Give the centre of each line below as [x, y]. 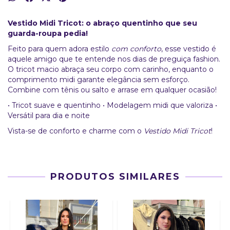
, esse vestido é [189, 49]
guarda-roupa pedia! [48, 33]
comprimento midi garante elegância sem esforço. [99, 79]
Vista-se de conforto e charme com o [76, 131]
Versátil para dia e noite [49, 115]
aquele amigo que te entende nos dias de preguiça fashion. [114, 59]
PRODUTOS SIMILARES [115, 176]
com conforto [136, 49]
